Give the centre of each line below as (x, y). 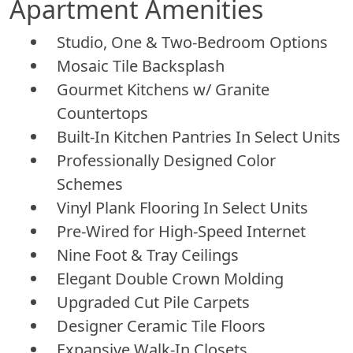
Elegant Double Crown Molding (170, 278)
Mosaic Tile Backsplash (141, 65)
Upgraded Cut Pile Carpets (153, 302)
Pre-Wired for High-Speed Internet (181, 231)
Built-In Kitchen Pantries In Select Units (199, 136)
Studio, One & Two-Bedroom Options (192, 42)
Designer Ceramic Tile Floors (161, 325)
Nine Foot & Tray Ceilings (148, 255)
